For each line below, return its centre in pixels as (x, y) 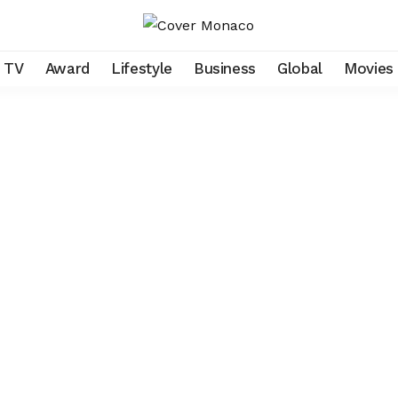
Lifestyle (141, 68)
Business (225, 68)
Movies (369, 68)
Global (300, 68)
